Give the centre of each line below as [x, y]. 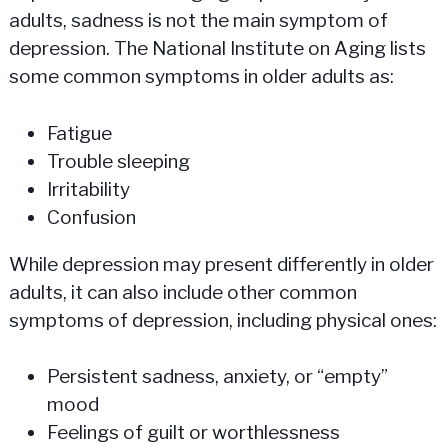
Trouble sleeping [118, 161]
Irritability [88, 189]
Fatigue [79, 133]
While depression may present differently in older [221, 264]
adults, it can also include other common [182, 292]
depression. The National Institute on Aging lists [217, 49]
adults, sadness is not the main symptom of [198, 21]
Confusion [91, 217]
